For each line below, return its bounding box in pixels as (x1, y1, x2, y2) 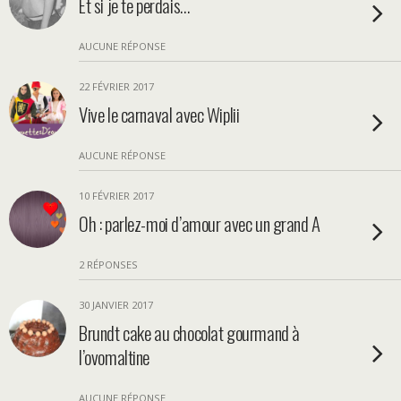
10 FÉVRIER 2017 (79, 189, 154, 202)
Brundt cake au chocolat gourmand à (79, 319, 300, 346)
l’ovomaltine (79, 343, 150, 371)
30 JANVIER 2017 (79, 298, 153, 311)
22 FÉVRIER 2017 (79, 80, 154, 93)
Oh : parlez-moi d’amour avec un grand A (79, 209, 320, 237)
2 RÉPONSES (79, 258, 138, 271)
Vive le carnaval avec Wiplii (79, 100, 240, 128)
